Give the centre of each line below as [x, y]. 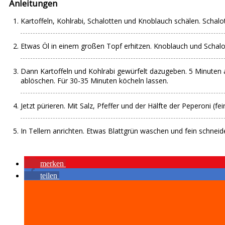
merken [52, 163]
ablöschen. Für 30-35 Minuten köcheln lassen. [94, 81]
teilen [49, 176]
